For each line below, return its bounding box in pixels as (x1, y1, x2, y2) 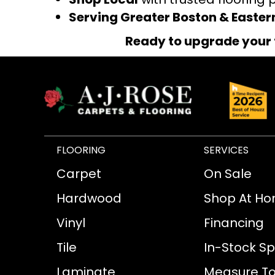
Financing (204, 214, 264, 232)
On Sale (204, 165, 252, 183)
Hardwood (56, 190, 122, 207)
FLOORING (56, 143, 106, 158)
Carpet (56, 165, 101, 183)
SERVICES (204, 143, 249, 158)
